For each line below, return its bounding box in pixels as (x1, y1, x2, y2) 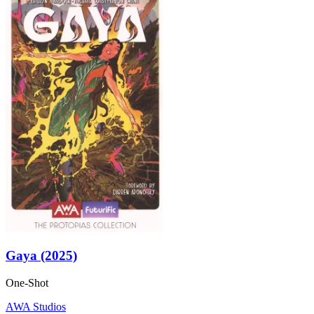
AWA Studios (6, 300, 66, 313)
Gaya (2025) (6, 247, 77, 263)
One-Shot (6, 276, 48, 289)
